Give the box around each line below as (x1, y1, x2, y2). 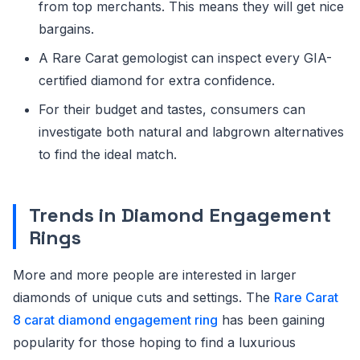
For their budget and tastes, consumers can (39, 101, 305, 118)
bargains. (39, 21, 94, 38)
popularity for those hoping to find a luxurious (13, 334, 296, 351)
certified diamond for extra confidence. (39, 72, 275, 89)
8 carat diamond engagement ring (13, 312, 218, 329)
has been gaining (218, 312, 325, 329)
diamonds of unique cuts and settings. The (13, 289, 274, 306)
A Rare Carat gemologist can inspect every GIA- (39, 50, 332, 67)
